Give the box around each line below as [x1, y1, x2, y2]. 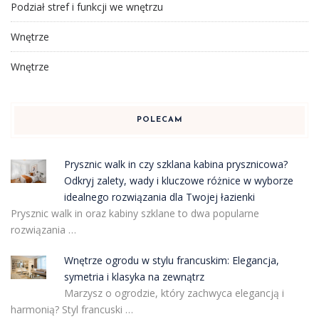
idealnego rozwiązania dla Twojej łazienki [63, 189, 255, 204]
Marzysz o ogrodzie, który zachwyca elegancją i [63, 286, 284, 300]
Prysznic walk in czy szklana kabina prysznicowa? [63, 157, 288, 171]
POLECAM [136, 115, 183, 124]
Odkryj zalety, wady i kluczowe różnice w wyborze [63, 173, 293, 187]
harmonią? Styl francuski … [11, 302, 133, 316]
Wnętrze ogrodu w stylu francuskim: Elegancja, [63, 253, 279, 267]
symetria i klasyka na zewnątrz [63, 269, 204, 283]
